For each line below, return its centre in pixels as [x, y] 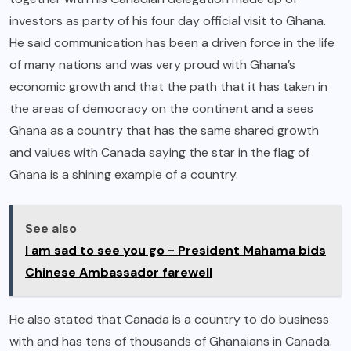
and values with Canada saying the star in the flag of [159, 153]
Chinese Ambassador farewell [119, 273]
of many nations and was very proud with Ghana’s [152, 65]
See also [51, 229]
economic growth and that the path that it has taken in [168, 87]
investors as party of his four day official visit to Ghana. [168, 21]
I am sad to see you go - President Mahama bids [175, 251]
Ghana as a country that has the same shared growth [164, 131]
